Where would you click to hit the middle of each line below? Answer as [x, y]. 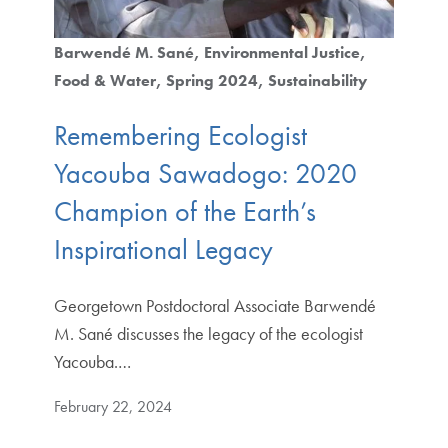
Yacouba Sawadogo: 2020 [205, 173]
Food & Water [104, 80]
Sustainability [317, 80]
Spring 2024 [211, 80]
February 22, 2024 [112, 407]
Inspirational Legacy [163, 249]
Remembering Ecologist [180, 135]
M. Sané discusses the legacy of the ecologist [208, 334]
